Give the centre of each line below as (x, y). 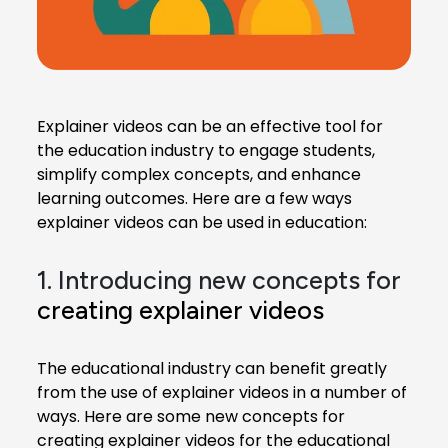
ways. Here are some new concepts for (191, 416)
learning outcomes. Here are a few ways (194, 198)
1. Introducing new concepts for (219, 279)
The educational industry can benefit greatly (212, 368)
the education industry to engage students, (206, 150)
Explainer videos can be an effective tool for (210, 126)
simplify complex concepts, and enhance (199, 174)
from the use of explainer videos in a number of (222, 392)
